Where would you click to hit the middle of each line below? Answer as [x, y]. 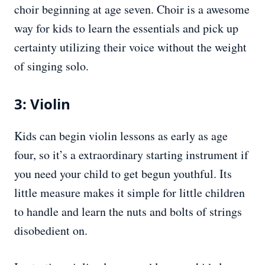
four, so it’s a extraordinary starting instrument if [131, 155]
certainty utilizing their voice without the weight [130, 47]
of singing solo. [51, 66]
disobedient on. [51, 231]
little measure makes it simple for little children [130, 193]
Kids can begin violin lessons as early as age [121, 136]
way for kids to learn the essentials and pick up [126, 28]
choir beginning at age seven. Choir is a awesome [132, 9]
